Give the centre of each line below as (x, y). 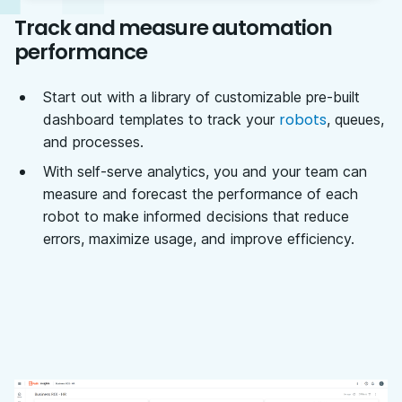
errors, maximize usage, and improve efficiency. (199, 239)
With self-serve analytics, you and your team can (205, 172)
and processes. (93, 142)
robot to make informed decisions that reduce (196, 217)
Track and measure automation (173, 28)
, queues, (355, 120)
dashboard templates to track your (161, 120)
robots (303, 120)
